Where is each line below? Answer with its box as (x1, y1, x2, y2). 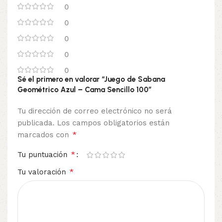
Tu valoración (17, 167, 68, 177)
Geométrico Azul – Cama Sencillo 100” (17, 85, 152, 95)
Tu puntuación (17, 150, 70, 160)
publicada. (17, 118, 55, 128)
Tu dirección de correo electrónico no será (17, 107, 172, 116)
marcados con (17, 130, 71, 140)
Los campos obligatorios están (57, 118, 169, 128)
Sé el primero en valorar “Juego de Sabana (17, 75, 165, 84)
